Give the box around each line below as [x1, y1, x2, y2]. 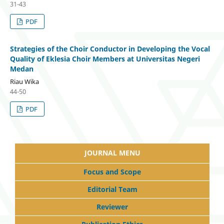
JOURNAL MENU [84, 147, 140, 157]
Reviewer [96, 201, 128, 211]
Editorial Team [87, 184, 137, 194]
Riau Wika [9, 76, 39, 86]
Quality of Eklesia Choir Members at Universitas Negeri [9, 53, 200, 63]
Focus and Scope [83, 166, 141, 176]
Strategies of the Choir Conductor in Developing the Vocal [9, 43, 210, 53]
